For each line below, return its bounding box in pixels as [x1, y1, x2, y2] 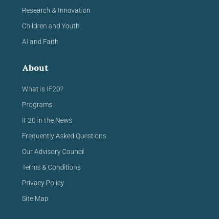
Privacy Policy [22, 179, 64, 187]
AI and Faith [22, 38, 59, 45]
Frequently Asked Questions [22, 132, 106, 140]
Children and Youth [22, 22, 80, 30]
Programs [22, 101, 52, 109]
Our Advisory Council [22, 148, 85, 155]
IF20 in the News [22, 116, 72, 124]
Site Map [22, 195, 48, 202]
